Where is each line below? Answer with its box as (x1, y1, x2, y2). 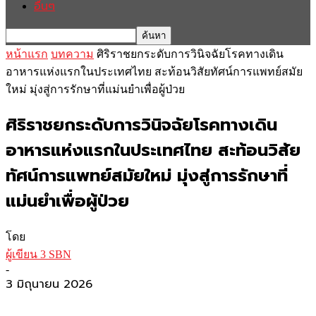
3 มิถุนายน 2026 (6, 275, 92, 293)
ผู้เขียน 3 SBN (6, 248, 71, 260)
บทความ (51, 48, 94, 60)
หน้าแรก (6, 48, 48, 60)
